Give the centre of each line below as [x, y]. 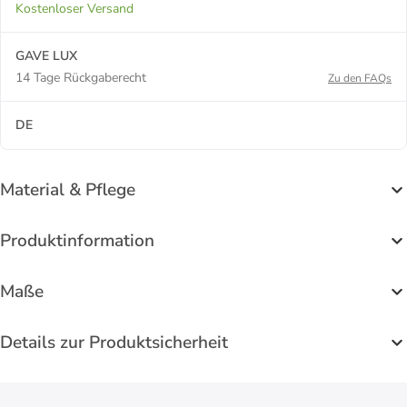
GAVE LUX [46, 55]
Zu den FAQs [360, 78]
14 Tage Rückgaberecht [81, 77]
